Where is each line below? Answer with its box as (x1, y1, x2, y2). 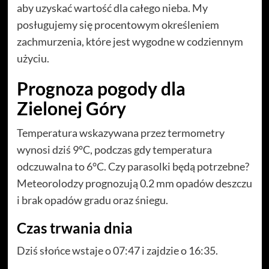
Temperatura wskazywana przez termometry (16, 126, 225, 140)
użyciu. (16, 52, 49, 65)
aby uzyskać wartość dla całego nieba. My (16, 1, 208, 15)
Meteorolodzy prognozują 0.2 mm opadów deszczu (16, 177, 252, 190)
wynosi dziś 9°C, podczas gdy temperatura (16, 143, 212, 157)
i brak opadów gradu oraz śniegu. (16, 193, 168, 207)
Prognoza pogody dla (16, 77, 186, 100)
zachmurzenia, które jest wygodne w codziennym (16, 35, 243, 49)
